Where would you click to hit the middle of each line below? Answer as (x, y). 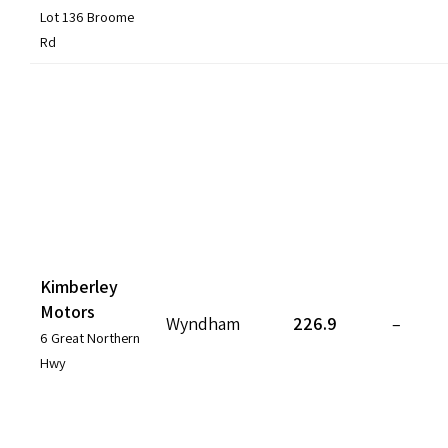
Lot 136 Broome (87, 16)
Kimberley (79, 286)
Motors (67, 311)
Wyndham (203, 323)
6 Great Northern (90, 337)
